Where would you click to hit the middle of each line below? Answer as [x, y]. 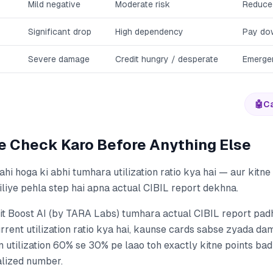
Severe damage [59, 59]
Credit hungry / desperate [167, 59]
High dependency [149, 32]
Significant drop [60, 32]
